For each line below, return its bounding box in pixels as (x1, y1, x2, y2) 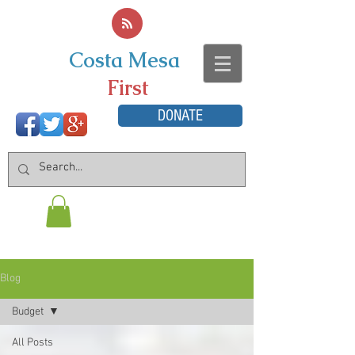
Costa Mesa (68, 47, 180, 74)
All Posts (12, 335, 53, 349)
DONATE (158, 107, 203, 124)
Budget (12, 304, 44, 319)
